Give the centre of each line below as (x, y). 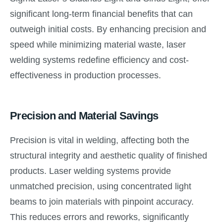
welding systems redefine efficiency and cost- (99, 60)
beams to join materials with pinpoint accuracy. (102, 202)
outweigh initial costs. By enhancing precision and (108, 29)
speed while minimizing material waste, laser (98, 44)
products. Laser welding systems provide (90, 171)
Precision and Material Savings (84, 115)
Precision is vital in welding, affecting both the (100, 140)
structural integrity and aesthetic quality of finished (109, 156)
